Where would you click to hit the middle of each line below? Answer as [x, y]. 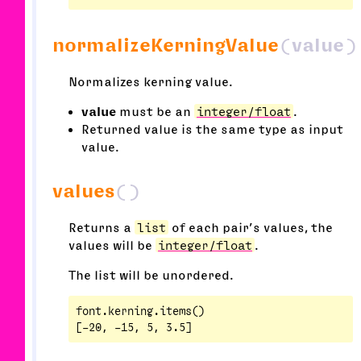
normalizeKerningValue [166, 46]
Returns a [102, 228]
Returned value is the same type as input [212, 129]
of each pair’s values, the [251, 228]
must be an [155, 112]
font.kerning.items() [140, 311]
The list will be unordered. [151, 275]
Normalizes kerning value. [150, 82]
